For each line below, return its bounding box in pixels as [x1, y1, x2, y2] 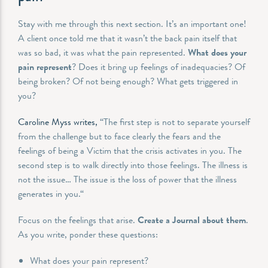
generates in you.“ [18, 186, 86, 200]
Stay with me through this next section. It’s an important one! [18, 16, 246, 31]
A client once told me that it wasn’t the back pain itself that [18, 31, 237, 45]
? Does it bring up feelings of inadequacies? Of [72, 59, 245, 74]
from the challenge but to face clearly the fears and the [18, 129, 221, 143]
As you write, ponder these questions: [18, 227, 160, 241]
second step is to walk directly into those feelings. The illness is [18, 157, 248, 172]
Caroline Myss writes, [18, 114, 98, 129]
